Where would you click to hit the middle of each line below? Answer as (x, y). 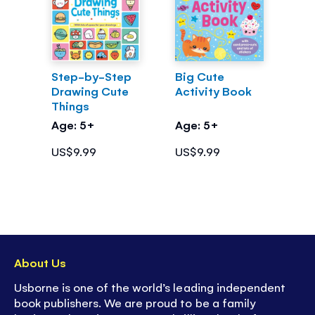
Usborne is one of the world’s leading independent (150, 287)
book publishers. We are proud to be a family (135, 303)
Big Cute (199, 76)
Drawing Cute (90, 90)
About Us (40, 262)
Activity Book (213, 90)
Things (70, 105)
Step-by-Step (91, 76)
